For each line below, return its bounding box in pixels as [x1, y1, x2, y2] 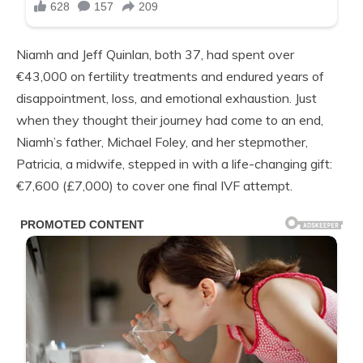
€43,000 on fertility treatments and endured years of [16, 67, 324, 84]
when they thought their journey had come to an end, [16, 111, 323, 128]
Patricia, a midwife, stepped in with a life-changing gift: [16, 155, 332, 172]
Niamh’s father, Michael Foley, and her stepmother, [16, 133, 308, 150]
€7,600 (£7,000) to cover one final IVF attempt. [16, 177, 293, 194]
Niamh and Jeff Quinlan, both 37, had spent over [16, 45, 294, 62]
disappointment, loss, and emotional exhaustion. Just [16, 89, 317, 106]
